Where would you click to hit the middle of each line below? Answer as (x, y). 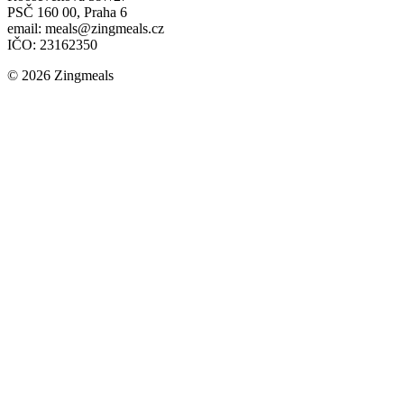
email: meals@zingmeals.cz (86, 29)
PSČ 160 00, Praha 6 (67, 13)
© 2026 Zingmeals (60, 76)
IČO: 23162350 (52, 45)
